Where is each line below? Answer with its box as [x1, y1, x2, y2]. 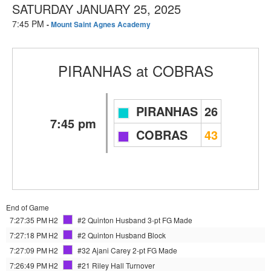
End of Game [6, 202, 49, 213]
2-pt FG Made [132, 245, 177, 256]
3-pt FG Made [148, 215, 192, 226]
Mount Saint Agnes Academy [51, 19, 151, 30]
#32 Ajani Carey [77, 245, 131, 256]
